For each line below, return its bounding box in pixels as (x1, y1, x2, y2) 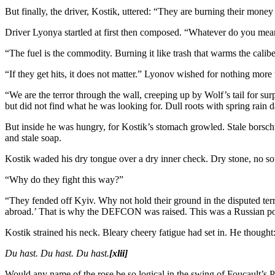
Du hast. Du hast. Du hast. (5, 248, 109, 259)
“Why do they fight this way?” (5, 174, 123, 185)
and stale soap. (5, 133, 61, 144)
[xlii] (109, 248, 128, 259)
